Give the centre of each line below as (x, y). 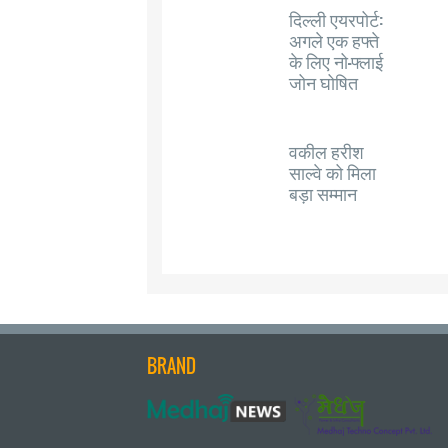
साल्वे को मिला (332, 172)
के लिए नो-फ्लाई (336, 61)
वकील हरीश (326, 151)
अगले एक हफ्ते (334, 40)
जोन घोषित (323, 82)
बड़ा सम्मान (323, 193)
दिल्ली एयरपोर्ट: (336, 19)
